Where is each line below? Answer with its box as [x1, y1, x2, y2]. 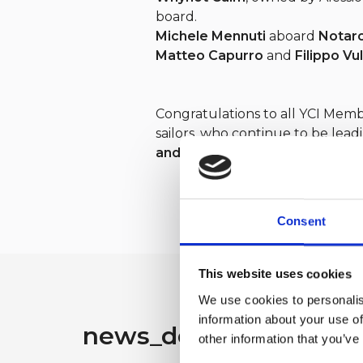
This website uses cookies [198, 267, 352, 281]
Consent [277, 214, 326, 228]
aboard [266, 28, 318, 44]
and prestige [156, 144, 241, 160]
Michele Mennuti [156, 28, 266, 44]
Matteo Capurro [156, 47, 263, 63]
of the [241, 144, 287, 160]
